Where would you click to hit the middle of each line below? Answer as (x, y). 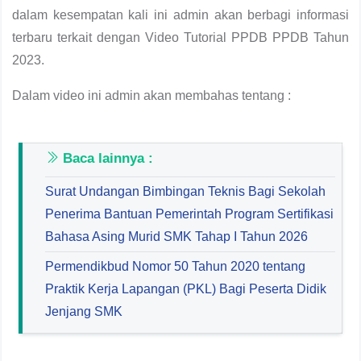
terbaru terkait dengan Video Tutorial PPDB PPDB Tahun (180, 37)
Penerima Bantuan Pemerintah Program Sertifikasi (189, 214)
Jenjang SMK (84, 311)
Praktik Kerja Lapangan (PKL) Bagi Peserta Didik (186, 289)
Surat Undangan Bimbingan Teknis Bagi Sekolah (185, 191)
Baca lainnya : (106, 158)
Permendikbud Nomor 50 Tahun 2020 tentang (175, 266)
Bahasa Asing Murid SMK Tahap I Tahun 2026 (176, 237)
